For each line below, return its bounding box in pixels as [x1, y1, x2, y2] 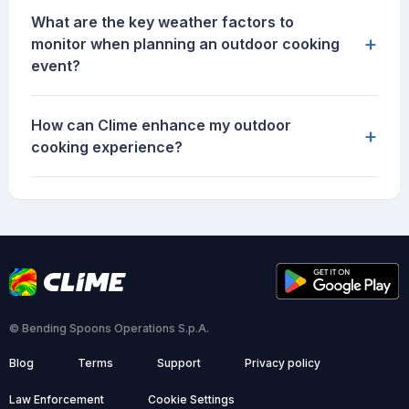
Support [157, 356, 201, 371]
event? [31, 57, 80, 76]
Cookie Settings [148, 393, 235, 407]
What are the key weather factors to [31, 13, 294, 32]
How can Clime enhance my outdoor [31, 116, 291, 135]
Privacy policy [245, 356, 320, 371]
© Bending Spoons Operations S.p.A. [9, 321, 209, 336]
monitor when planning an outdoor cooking [31, 35, 340, 54]
